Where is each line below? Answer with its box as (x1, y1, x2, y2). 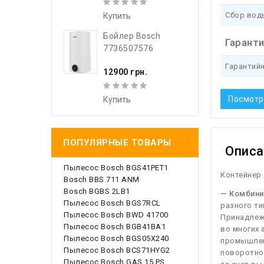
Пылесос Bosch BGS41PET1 (64, 163, 169, 173)
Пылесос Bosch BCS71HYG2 (64, 246, 170, 255)
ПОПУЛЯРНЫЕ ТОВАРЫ (63, 137, 171, 148)
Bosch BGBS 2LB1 (64, 187, 130, 196)
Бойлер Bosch (103, 31, 160, 41)
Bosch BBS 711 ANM (64, 175, 140, 184)
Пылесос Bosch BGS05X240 (64, 234, 169, 243)
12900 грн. (103, 67, 147, 77)
